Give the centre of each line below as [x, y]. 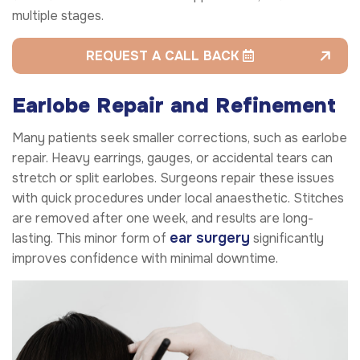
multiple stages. [58, 15]
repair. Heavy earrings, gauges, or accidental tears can [172, 157]
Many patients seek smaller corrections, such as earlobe [180, 137]
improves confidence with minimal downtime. [145, 258]
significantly [287, 238]
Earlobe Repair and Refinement [174, 105]
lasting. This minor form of [91, 238]
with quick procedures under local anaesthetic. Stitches [178, 198]
